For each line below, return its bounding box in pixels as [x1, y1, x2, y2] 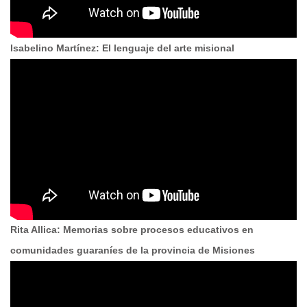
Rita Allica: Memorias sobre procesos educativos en [10, 224, 254, 235]
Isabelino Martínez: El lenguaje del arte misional [10, 42, 234, 53]
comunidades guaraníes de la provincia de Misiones [10, 245, 255, 256]
